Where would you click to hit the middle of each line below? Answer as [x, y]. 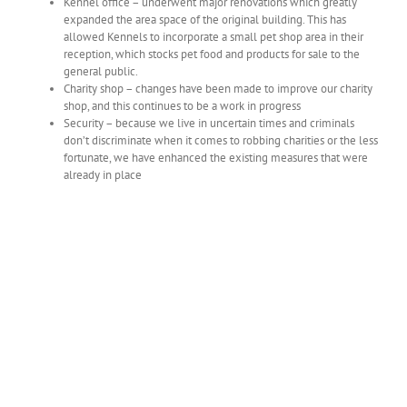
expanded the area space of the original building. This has [205, 19]
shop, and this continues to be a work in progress [182, 105]
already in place [103, 174]
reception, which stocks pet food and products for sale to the [212, 54]
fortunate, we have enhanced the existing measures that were [216, 157]
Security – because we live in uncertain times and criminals [209, 123]
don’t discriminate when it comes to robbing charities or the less [221, 140]
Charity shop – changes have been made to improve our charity [218, 88]
